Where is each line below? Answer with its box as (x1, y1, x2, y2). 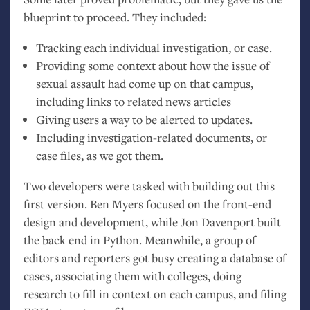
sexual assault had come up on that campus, (35, 75, 253, 92)
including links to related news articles (35, 93, 231, 110)
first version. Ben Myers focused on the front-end (23, 195, 271, 212)
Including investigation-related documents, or (35, 129, 267, 146)
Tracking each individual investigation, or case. (35, 39, 272, 56)
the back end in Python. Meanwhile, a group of (23, 231, 256, 248)
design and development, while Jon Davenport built (23, 213, 281, 230)
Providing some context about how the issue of (35, 57, 270, 74)
